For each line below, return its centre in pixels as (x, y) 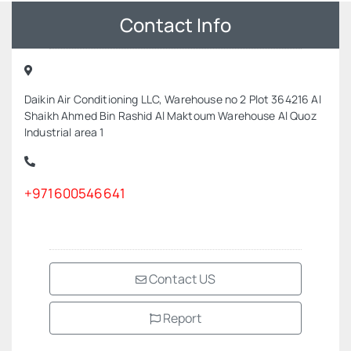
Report (181, 318)
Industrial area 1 (64, 132)
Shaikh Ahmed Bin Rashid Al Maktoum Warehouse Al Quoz (170, 116)
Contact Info (175, 25)
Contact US (181, 279)
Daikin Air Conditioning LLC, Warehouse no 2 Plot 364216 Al (173, 99)
